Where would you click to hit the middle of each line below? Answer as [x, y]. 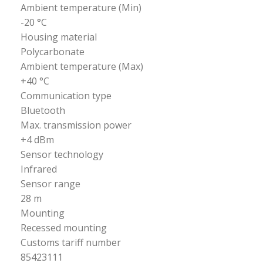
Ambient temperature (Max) [82, 66]
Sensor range [51, 184]
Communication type [66, 96]
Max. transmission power [76, 125]
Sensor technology [62, 154]
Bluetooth [43, 110]
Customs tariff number [71, 242]
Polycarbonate [53, 52]
